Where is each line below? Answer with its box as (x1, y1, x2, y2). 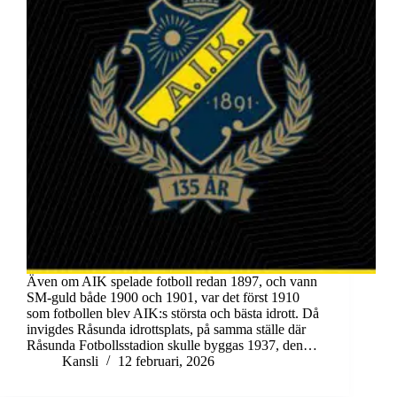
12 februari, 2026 (118, 354, 214, 370)
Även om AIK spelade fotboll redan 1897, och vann (27, 274, 317, 290)
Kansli (62, 354, 98, 370)
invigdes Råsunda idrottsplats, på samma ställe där (27, 322, 306, 338)
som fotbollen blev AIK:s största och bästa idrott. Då (27, 306, 319, 322)
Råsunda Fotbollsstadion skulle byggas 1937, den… (27, 338, 317, 354)
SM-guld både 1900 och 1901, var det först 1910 (27, 290, 300, 306)
